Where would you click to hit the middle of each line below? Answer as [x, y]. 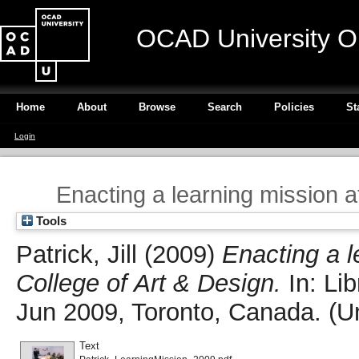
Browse [157, 107]
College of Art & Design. [149, 283]
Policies [294, 107]
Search [225, 107]
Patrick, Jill [77, 254]
